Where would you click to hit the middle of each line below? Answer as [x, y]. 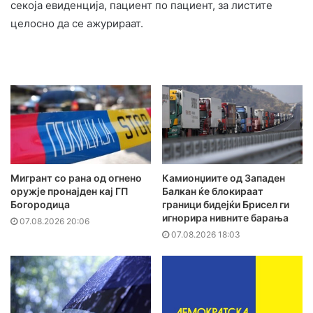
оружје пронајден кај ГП [70, 191]
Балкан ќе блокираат [213, 191]
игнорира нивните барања [225, 218]
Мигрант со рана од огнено [76, 178]
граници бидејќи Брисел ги [226, 205]
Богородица [40, 205]
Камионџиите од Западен [224, 178]
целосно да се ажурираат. [77, 23]
